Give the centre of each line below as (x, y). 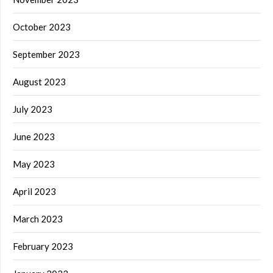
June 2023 (34, 137)
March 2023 (38, 219)
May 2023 (34, 164)
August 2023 (39, 82)
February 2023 (43, 246)
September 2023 (46, 55)
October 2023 (42, 27)
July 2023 (33, 109)
